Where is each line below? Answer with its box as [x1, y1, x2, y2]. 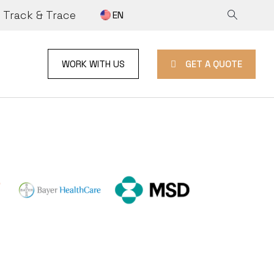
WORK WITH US [62, 58, 125, 70]
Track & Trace [3, 8, 76, 23]
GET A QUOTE [185, 57, 242, 70]
